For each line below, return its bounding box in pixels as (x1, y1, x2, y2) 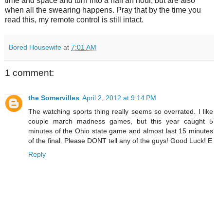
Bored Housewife (9, 43, 61, 51)
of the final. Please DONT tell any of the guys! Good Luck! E (28, 137, 212, 145)
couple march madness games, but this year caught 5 (28, 117, 213, 126)
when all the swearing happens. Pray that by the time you (5, 5, 201, 14)
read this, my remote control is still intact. (5, 15, 144, 24)
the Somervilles (28, 94, 79, 102)
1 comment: (5, 67, 54, 78)
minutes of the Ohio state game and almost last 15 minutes (28, 127, 213, 135)
